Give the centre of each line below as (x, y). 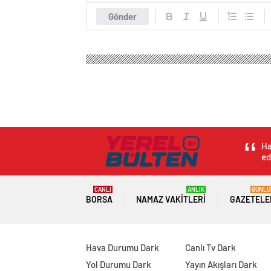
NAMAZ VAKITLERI (171, 200)
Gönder (122, 16)
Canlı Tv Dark (210, 248)
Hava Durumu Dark (122, 248)
